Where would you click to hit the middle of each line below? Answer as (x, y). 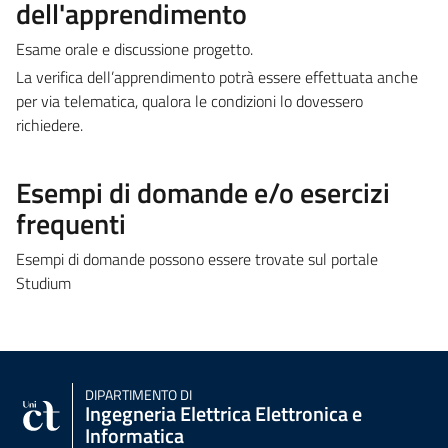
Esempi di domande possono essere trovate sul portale (197, 258)
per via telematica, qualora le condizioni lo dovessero (189, 100)
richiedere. (49, 124)
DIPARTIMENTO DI (138, 394)
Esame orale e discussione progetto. (134, 48)
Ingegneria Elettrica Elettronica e (223, 413)
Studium (43, 282)
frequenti (71, 223)
